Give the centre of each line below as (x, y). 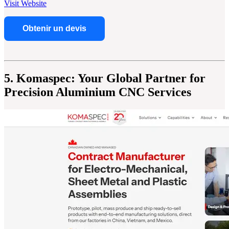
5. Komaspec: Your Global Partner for (105, 78)
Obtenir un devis (54, 29)
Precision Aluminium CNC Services (98, 92)
